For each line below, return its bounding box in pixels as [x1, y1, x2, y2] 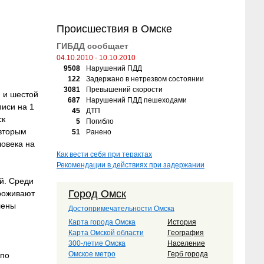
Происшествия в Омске [57, 23, 172, 35]
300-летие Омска [68, 239, 126, 247]
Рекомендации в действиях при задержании [57, 161, 204, 169]
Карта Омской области [68, 229, 144, 237]
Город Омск [68, 188, 126, 200]
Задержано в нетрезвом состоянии [86, 75, 204, 83]
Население [167, 239, 205, 247]
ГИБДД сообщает [57, 41, 128, 51]
